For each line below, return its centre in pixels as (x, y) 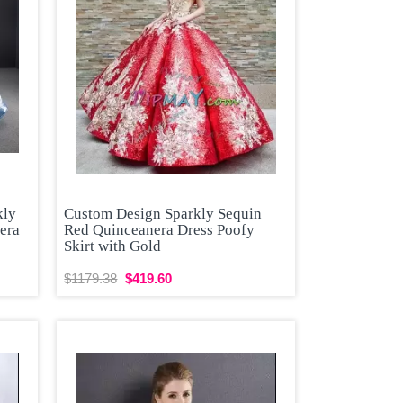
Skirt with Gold (113, 246)
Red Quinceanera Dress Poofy (160, 230)
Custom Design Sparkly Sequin (163, 214)
